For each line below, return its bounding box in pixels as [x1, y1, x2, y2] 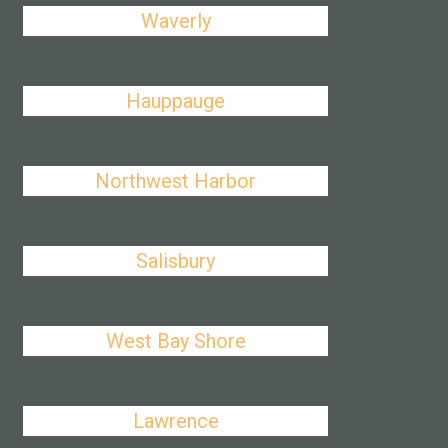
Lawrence [132, 409, 219, 433]
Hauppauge [126, 89, 226, 113]
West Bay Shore [105, 329, 246, 353]
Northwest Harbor [95, 169, 257, 193]
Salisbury [136, 249, 216, 273]
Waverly [140, 9, 211, 33]
